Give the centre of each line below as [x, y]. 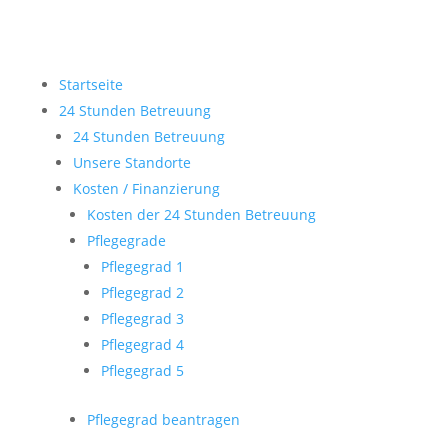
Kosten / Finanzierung [146, 188]
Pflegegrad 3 [142, 318]
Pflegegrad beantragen [163, 419]
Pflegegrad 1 [142, 266]
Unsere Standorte [131, 162]
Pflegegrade [126, 240]
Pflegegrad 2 [142, 292]
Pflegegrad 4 [142, 344]
